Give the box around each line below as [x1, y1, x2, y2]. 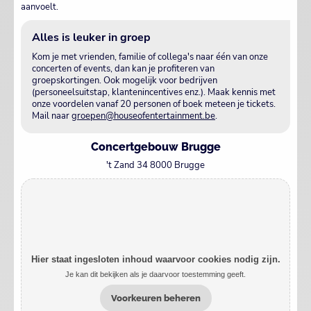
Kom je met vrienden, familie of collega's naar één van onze [32, 50, 268, 63]
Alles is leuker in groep [32, 29, 151, 45]
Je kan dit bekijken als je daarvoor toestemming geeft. [65, 270, 246, 279]
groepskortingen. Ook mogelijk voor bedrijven [32, 74, 217, 87]
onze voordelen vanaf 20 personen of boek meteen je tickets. [32, 97, 276, 110]
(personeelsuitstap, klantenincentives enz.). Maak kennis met [32, 85, 276, 99]
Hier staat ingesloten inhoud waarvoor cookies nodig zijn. [31, 253, 280, 264]
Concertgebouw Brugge [90, 140, 221, 153]
